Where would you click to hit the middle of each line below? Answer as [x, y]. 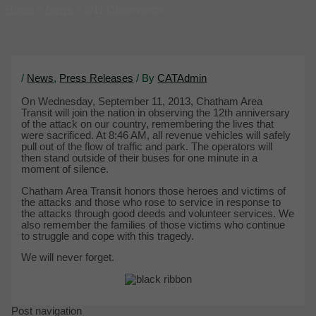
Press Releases [97, 78]
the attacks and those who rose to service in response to [151, 202]
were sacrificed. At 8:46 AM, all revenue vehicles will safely [156, 136]
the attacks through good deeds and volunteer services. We [158, 213]
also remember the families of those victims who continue [153, 225]
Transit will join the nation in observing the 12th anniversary [156, 113]
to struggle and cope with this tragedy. [108, 236]
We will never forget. [68, 258]
